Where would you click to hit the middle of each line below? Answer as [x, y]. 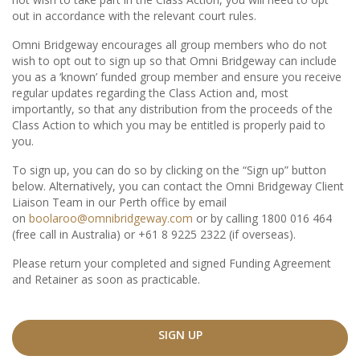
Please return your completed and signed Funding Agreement [172, 263]
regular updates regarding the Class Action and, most [150, 93]
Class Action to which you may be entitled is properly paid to [169, 125]
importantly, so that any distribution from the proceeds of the [172, 109]
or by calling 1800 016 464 [262, 218]
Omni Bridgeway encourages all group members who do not [170, 45]
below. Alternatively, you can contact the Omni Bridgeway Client [178, 186]
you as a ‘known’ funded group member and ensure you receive [177, 77]
